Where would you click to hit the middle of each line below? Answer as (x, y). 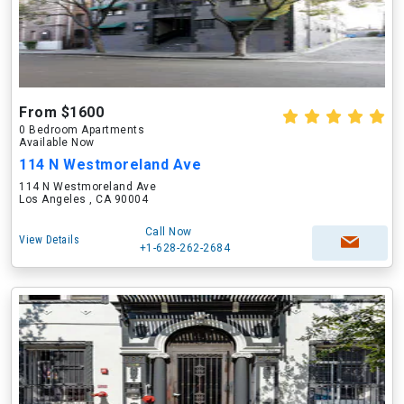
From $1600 (61, 112)
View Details (49, 240)
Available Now (57, 142)
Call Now (168, 232)
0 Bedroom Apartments (82, 130)
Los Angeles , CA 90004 (83, 199)
